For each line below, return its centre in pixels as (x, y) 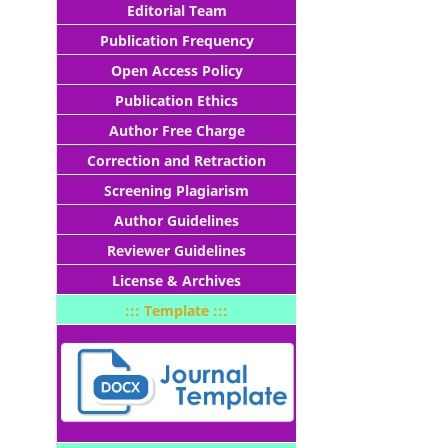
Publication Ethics (176, 100)
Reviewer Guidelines (176, 250)
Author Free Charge (176, 130)
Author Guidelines (176, 220)
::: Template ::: (176, 310)
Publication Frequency (176, 40)
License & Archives (176, 280)
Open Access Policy (176, 70)
